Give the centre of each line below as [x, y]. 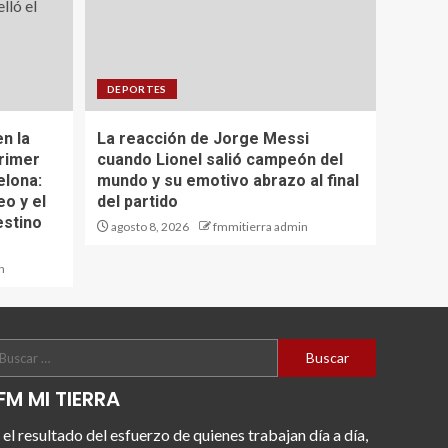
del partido [137, 202]
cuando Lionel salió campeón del [220, 160]
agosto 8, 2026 [149, 227]
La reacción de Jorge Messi [203, 139]
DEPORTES [137, 89]
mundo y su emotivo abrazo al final [228, 181]
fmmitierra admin [260, 227]
